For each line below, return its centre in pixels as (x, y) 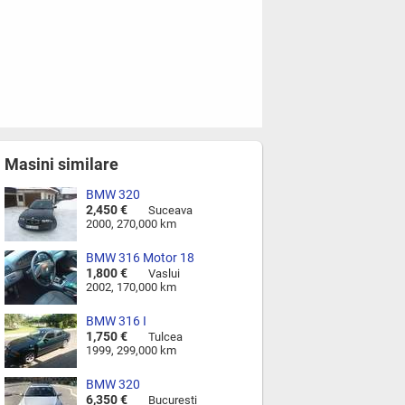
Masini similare (61, 164)
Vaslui (163, 273)
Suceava (169, 210)
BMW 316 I (116, 321)
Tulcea (164, 337)
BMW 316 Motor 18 (140, 258)
